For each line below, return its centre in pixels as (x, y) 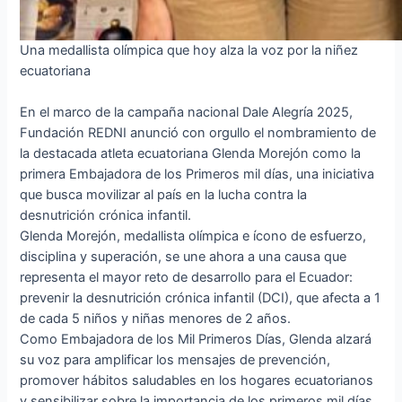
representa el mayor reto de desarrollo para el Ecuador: (187, 277)
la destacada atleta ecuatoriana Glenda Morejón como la (191, 153)
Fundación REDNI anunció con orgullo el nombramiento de (198, 132)
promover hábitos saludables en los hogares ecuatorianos (197, 380)
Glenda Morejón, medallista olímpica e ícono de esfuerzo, (193, 236)
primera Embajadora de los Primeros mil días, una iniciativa (197, 174)
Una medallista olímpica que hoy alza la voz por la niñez (189, 50)
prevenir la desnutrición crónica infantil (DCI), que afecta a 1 (201, 297)
